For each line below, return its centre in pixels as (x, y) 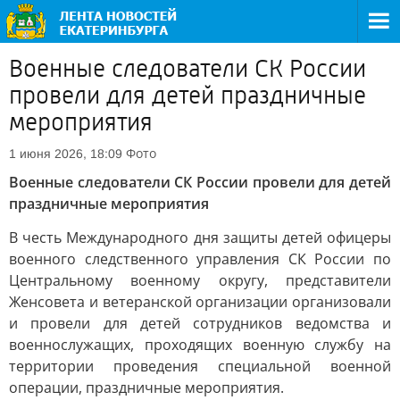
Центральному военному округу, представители (200, 280)
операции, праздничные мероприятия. (146, 387)
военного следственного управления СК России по (200, 259)
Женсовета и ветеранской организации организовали (200, 302)
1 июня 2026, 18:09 (66, 154)
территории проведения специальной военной (200, 366)
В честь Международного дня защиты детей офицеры (200, 237)
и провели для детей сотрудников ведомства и (200, 323)
